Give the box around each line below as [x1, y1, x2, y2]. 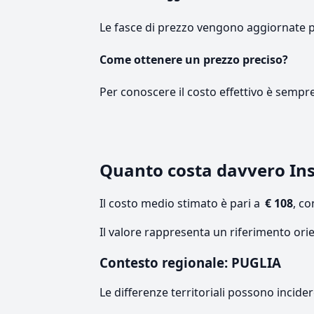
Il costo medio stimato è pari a [100, 196, 263, 212]
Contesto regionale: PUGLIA [100, 254, 281, 272]
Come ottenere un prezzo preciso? [100, 51, 288, 67]
